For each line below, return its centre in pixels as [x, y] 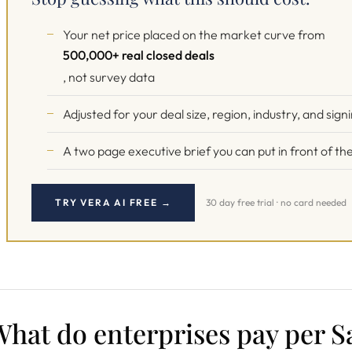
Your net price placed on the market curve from [194, 35]
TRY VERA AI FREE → [114, 202]
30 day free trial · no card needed [277, 202]
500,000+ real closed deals [139, 55]
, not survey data [109, 77]
